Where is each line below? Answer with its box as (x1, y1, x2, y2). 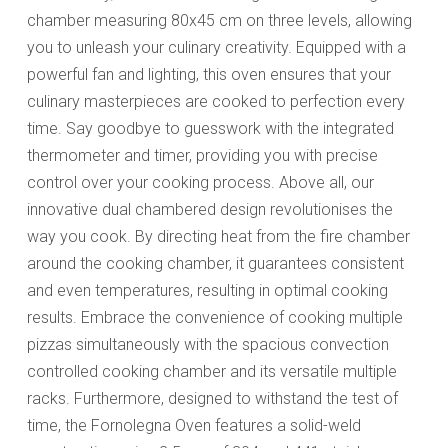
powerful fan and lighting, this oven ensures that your (26, 64, 391, 84)
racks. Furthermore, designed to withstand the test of (26, 388, 398, 408)
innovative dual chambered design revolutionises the (26, 199, 393, 219)
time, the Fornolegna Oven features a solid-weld (26, 415, 361, 435)
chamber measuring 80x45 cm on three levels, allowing (26, 10, 412, 30)
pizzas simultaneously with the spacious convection (26, 334, 389, 354)
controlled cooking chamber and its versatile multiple (26, 361, 397, 381)
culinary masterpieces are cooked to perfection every (26, 91, 405, 111)
